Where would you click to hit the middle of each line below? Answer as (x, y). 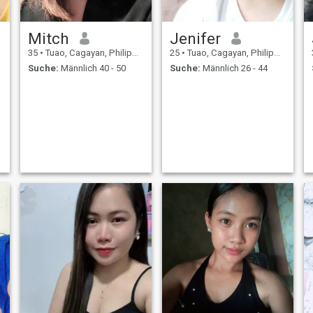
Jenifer (195, 38)
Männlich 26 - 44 (234, 68)
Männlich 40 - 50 (92, 68)
